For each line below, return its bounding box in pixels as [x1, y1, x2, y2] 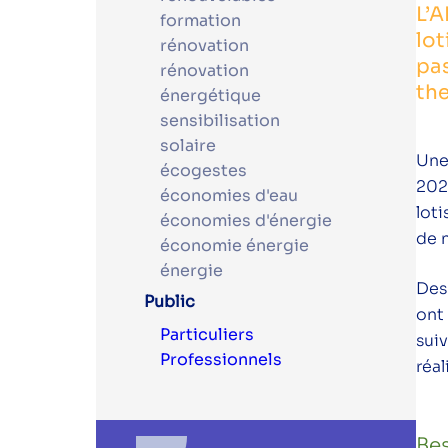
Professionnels [160, 349, 282, 371]
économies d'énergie [160, 209, 332, 231]
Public [144, 291, 195, 313]
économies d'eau [160, 184, 298, 206]
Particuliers [160, 324, 254, 346]
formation [160, 9, 241, 31]
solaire [160, 134, 216, 156]
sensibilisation [160, 109, 280, 131]
